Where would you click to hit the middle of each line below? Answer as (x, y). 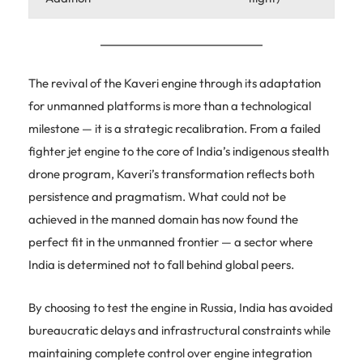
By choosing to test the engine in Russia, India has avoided (181, 307)
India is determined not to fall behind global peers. (161, 264)
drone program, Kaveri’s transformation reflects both (171, 173)
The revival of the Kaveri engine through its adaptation (175, 83)
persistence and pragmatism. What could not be (157, 196)
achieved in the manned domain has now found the (163, 219)
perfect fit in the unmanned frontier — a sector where (171, 241)
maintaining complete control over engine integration (170, 352)
